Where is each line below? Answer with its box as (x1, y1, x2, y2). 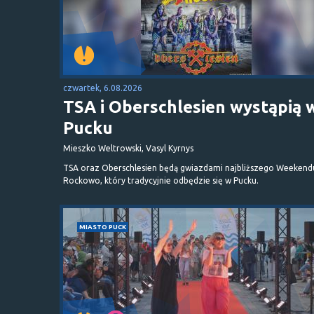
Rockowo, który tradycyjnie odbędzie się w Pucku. (63, 175, 259, 185)
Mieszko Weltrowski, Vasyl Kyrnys (63, 143, 193, 153)
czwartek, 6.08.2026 (63, 83, 142, 93)
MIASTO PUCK (79, 222, 126, 231)
